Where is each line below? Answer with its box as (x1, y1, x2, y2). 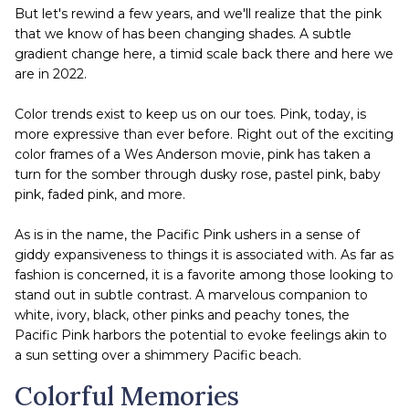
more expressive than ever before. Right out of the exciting (15, 125, 393, 142)
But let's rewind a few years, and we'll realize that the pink (15, 5, 382, 22)
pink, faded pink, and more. (15, 185, 185, 203)
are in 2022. (15, 65, 87, 82)
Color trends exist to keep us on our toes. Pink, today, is (15, 105, 366, 122)
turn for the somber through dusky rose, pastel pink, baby (15, 165, 381, 183)
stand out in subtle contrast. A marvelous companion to (15, 286, 368, 303)
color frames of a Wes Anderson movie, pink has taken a (15, 145, 371, 163)
